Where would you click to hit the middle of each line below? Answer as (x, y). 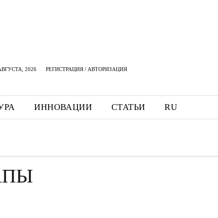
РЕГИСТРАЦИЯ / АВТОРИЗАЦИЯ (86, 69)
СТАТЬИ (128, 107)
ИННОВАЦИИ (63, 107)
